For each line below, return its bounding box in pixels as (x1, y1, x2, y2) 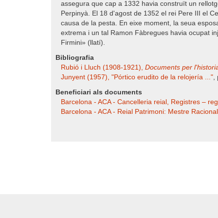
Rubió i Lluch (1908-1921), (61, 64, 145, 71)
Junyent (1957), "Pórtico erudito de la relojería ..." (61, 73, 213, 81)
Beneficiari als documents (55, 89, 142, 96)
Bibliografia (55, 54, 94, 61)
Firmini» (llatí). (61, 39, 105, 46)
